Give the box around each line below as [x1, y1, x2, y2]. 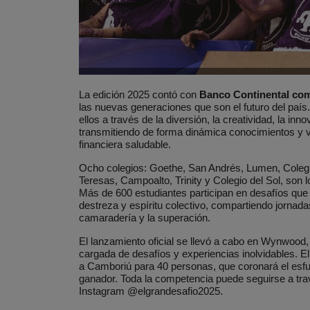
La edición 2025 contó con [79, 89, 199, 101]
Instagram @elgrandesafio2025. [79, 285, 223, 298]
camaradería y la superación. [79, 212, 210, 224]
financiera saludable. [79, 138, 171, 151]
